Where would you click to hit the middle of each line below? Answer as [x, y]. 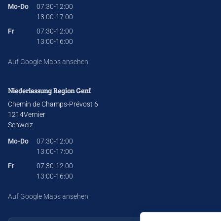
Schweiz [20, 125]
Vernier [35, 114]
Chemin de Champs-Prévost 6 [53, 104]
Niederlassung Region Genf [49, 91]
